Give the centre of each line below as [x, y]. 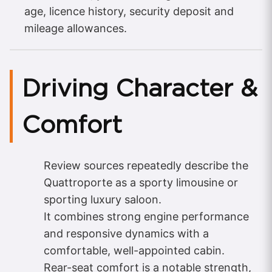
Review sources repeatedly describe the [146, 165]
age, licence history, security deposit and [129, 11]
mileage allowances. [76, 28]
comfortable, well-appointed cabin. [134, 250]
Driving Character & [140, 88]
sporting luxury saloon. [103, 199]
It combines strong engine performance [146, 216]
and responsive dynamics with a [126, 233]
